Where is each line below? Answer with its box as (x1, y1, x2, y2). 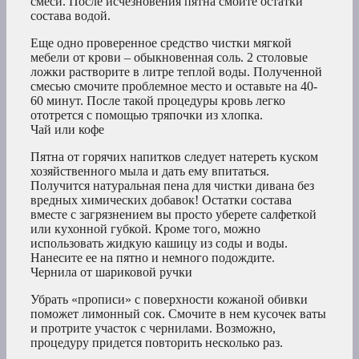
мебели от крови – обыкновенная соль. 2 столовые (30, 50, 308, 65)
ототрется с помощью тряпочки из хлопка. (30, 108, 263, 123)
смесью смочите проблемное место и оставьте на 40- (30, 79, 317, 94)
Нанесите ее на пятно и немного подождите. (30, 251, 275, 265)
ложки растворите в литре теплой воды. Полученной (30, 65, 322, 79)
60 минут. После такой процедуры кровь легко (30, 94, 285, 108)
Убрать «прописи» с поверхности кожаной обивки (30, 292, 308, 307)
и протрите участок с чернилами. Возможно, (30, 321, 276, 336)
